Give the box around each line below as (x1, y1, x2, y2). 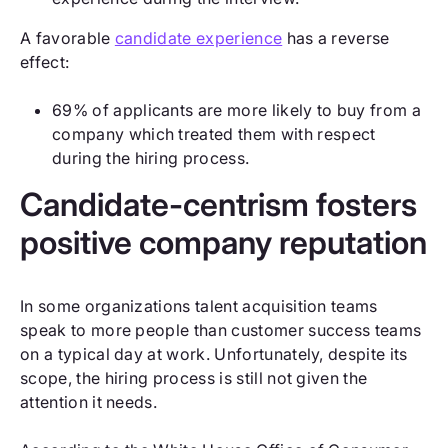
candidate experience (114, 27, 283, 48)
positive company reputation (20, 222, 427, 262)
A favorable (20, 27, 115, 48)
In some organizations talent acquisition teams (20, 295, 378, 316)
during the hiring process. (52, 147, 250, 168)
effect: (20, 51, 70, 72)
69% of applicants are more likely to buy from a (52, 99, 422, 120)
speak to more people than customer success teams (20, 319, 422, 340)
